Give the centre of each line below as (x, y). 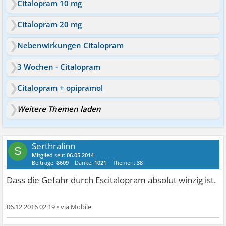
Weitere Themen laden (59, 109)
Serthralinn (54, 146)
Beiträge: (44, 162)
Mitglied (43, 155)
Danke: (85, 162)
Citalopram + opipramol (60, 88)
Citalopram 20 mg (50, 24)
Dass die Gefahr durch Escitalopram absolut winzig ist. (111, 180)
